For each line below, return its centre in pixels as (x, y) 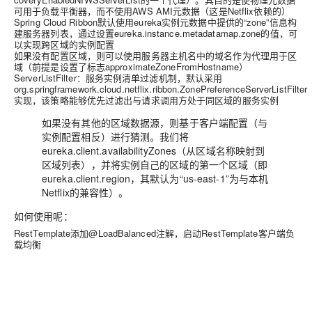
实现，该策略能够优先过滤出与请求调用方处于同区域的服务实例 (147, 100)
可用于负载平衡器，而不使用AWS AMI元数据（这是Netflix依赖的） (152, 11)
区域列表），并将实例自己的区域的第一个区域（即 (155, 165)
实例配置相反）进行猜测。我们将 (116, 137)
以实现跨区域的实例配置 (64, 45)
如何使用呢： (44, 216)
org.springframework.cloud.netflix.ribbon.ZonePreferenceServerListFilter (161, 89)
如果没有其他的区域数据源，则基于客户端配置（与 (155, 123)
